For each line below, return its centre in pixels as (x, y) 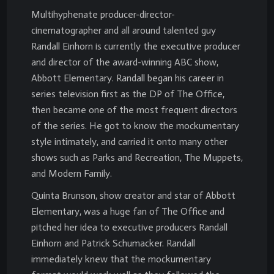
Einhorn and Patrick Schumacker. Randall (113, 243)
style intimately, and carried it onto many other (129, 141)
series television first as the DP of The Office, (128, 94)
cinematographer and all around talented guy (124, 30)
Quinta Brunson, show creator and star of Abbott (133, 195)
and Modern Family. (72, 173)
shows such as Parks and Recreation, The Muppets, (137, 157)
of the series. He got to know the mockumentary (135, 125)
